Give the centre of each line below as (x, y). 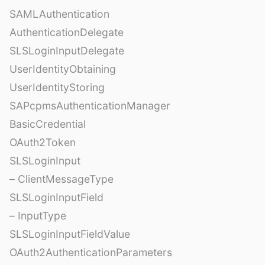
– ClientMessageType (62, 179)
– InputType (38, 215)
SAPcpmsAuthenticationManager (90, 105)
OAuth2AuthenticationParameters (91, 252)
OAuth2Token (43, 142)
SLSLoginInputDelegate (67, 50)
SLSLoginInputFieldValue (70, 234)
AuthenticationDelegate (67, 32)
